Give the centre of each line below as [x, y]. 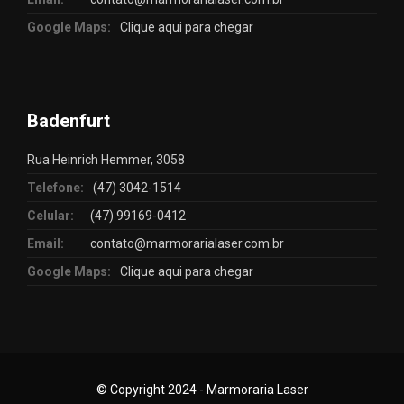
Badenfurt [69, 121]
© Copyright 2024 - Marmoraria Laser [202, 390]
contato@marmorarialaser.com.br [187, 243]
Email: [46, 243]
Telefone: [55, 188]
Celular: [50, 216]
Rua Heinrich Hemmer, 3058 [106, 160]
